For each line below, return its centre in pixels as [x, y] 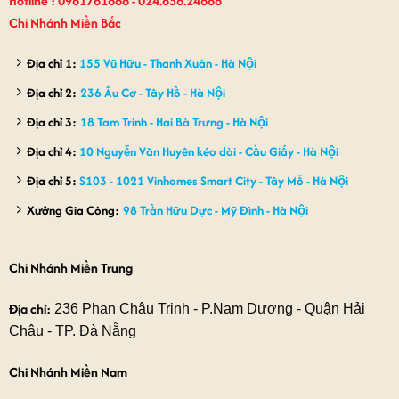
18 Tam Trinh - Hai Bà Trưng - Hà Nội [174, 122]
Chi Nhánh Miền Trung [70, 268]
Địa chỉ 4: [51, 151]
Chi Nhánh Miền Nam [68, 371]
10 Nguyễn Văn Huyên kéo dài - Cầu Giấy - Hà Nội [207, 151]
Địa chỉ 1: [53, 63]
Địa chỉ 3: [51, 122]
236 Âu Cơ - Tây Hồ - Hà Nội [152, 92]
